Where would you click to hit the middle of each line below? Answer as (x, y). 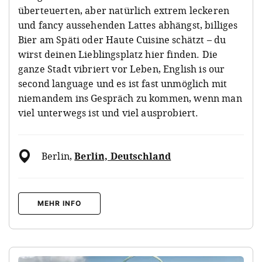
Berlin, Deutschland (123, 156)
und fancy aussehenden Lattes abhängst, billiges (128, 25)
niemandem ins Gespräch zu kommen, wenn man (130, 98)
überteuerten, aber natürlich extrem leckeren (124, 10)
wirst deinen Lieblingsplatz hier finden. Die (118, 54)
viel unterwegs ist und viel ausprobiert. (108, 113)
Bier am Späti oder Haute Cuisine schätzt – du (122, 39)
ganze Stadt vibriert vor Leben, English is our (122, 69)
